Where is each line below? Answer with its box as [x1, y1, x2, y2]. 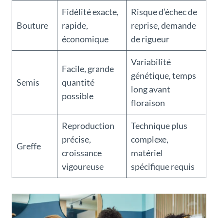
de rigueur [131, 33, 169, 44]
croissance [62, 147, 102, 158]
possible [62, 90, 93, 101]
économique [62, 33, 109, 44]
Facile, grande [62, 63, 114, 74]
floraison [131, 97, 165, 108]
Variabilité [131, 56, 171, 67]
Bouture [17, 19, 48, 31]
